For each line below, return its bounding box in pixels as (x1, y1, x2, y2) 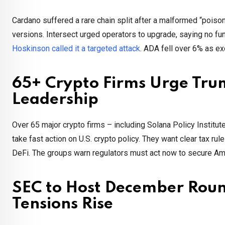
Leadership (12, 92, 98, 108)
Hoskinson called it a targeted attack (12, 44, 140, 54)
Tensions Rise (12, 196, 113, 212)
